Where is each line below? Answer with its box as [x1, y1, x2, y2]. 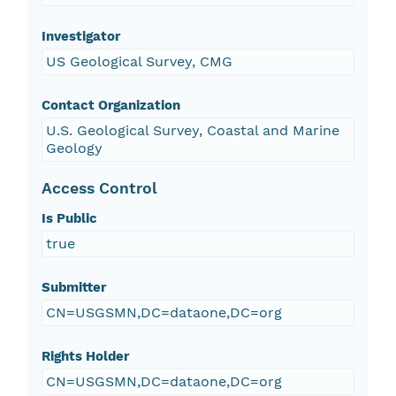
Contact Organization [41, 97, 180, 114]
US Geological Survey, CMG [45, 53, 232, 71]
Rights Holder [41, 348, 129, 365]
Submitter [41, 279, 106, 296]
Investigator [41, 28, 120, 45]
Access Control [41, 179, 157, 198]
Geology [45, 140, 103, 157]
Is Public [41, 210, 97, 227]
